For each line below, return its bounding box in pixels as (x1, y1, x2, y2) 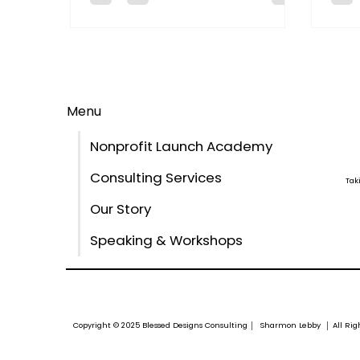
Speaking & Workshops (89, 231, 243, 251)
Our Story (89, 199, 151, 219)
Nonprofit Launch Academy (89, 137, 272, 157)
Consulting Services (89, 168, 222, 188)
